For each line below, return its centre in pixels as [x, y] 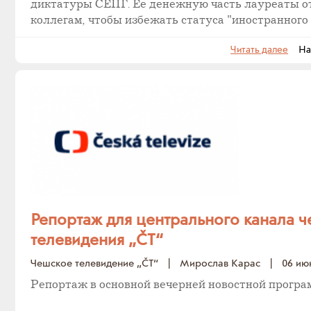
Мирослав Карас [220, 263]
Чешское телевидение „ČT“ [94, 263]
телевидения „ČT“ [97, 241]
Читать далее [259, 50]
